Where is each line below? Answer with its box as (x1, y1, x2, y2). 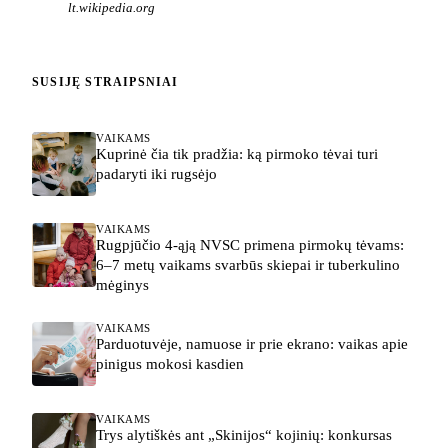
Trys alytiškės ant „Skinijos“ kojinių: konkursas (96, 427, 392, 444)
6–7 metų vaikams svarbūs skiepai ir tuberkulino (96, 256, 400, 273)
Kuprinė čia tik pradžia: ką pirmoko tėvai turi (96, 145, 378, 162)
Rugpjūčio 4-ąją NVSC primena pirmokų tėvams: (96, 236, 404, 253)
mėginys (96, 276, 149, 293)
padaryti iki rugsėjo (96, 165, 217, 182)
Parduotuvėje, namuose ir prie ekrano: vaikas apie (96, 336, 408, 353)
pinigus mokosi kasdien (96, 356, 244, 373)
